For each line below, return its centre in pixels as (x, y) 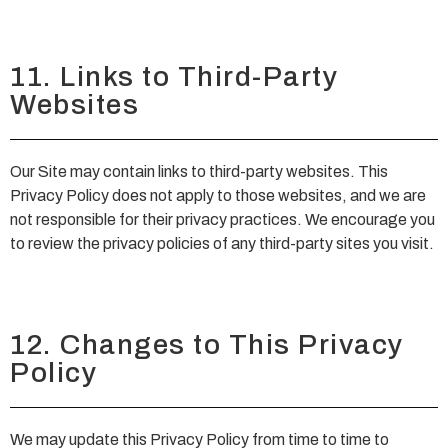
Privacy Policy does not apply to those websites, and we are (218, 196)
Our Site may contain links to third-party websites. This (199, 172)
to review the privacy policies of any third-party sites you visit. (222, 244)
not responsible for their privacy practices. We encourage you (222, 220)
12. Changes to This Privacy (207, 344)
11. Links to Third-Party (174, 77)
